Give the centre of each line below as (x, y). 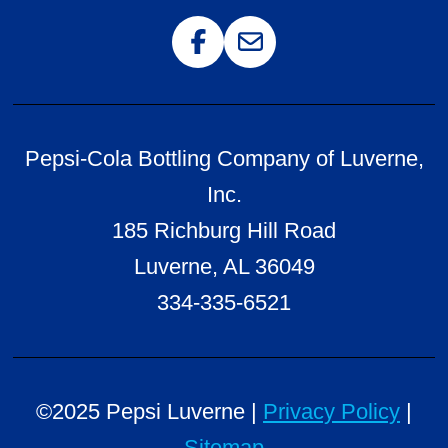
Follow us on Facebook (309, 59)
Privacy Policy (331, 411)
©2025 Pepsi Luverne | (149, 411)
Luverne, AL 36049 (224, 266)
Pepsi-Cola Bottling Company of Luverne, (224, 158)
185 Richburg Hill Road (224, 230)
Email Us (293, 59)
